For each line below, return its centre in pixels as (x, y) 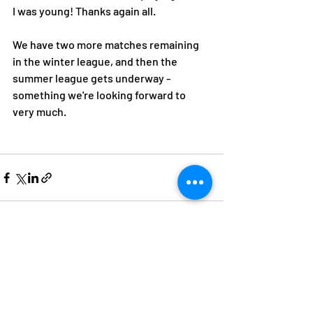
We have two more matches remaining (107, 44)
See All (209, 257)
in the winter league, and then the (96, 61)
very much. (41, 111)
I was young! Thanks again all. (85, 11)
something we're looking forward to (100, 95)
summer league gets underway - (93, 78)
